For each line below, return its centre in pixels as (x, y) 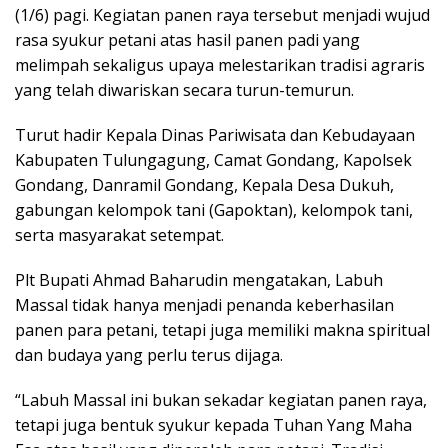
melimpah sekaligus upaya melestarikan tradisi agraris (220, 65)
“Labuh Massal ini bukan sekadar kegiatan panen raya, (221, 400)
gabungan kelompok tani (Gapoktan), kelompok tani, (214, 210)
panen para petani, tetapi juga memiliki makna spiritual (222, 330)
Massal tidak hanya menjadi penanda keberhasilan (204, 305)
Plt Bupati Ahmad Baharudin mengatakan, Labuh (199, 280)
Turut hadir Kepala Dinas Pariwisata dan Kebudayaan (215, 135)
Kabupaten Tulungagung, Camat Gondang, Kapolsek (213, 160)
